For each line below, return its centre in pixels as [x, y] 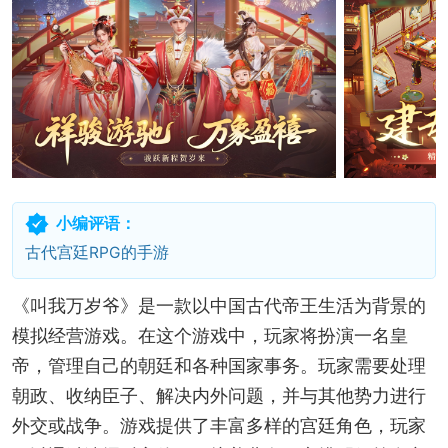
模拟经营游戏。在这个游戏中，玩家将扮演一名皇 [209, 335]
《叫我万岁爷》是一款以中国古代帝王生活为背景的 [218, 305]
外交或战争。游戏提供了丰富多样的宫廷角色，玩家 [218, 425]
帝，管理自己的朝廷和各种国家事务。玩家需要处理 [218, 365]
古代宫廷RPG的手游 [96, 252]
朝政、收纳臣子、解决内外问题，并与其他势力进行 [218, 395]
